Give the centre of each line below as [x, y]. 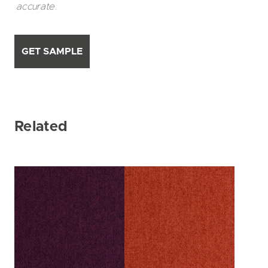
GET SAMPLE [52, 51]
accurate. [37, 7]
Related [41, 127]
